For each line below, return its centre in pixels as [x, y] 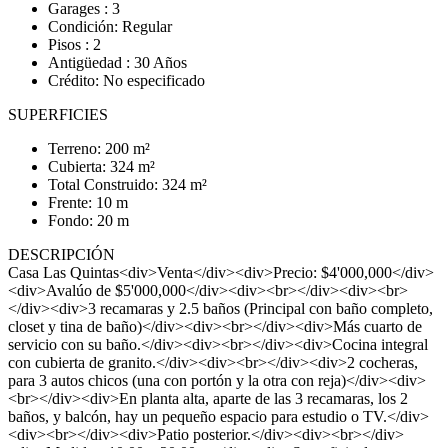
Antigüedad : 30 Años [117, 62]
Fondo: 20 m [88, 220]
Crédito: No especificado [126, 80]
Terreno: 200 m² [99, 148]
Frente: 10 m [88, 202]
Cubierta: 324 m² [101, 166]
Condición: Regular [110, 26]
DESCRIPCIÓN [61, 254]
